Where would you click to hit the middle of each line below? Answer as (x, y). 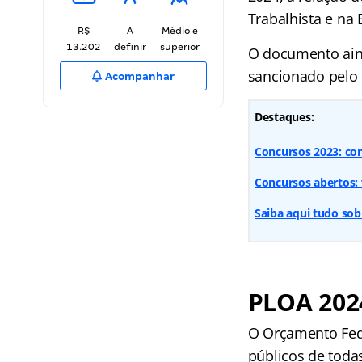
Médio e (179, 31)
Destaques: (284, 117)
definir (130, 47)
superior (179, 47)
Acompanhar (139, 76)
